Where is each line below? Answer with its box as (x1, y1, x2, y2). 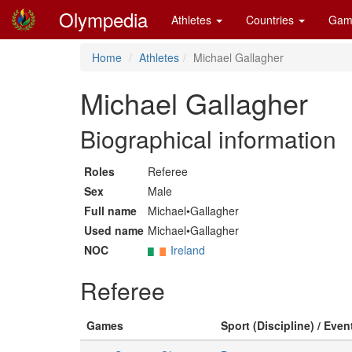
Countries (246, 12, 297, 27)
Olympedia (59, 5, 148, 33)
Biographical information (80, 122, 336, 156)
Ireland (170, 242, 205, 258)
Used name (84, 222, 144, 238)
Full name (84, 203, 137, 218)
